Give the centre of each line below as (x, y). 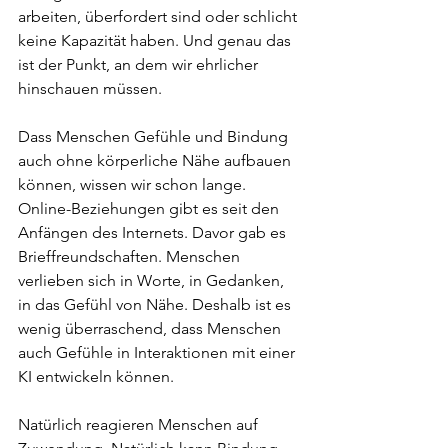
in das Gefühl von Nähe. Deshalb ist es (156, 304)
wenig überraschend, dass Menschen (151, 328)
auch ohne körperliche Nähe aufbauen (156, 160)
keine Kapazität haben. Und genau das (156, 40)
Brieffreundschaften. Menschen (131, 256)
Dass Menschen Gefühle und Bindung (155, 136)
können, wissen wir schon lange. (134, 184)
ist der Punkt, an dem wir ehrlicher (140, 64)
